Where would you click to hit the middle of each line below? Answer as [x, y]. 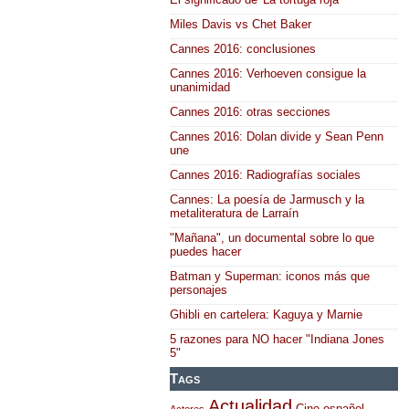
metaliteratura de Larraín [234, 213]
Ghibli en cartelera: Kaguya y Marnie [266, 314]
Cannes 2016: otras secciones [250, 111]
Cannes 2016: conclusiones [243, 48]
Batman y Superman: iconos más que [270, 276]
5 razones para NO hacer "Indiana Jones [277, 339]
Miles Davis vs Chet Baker [241, 24]
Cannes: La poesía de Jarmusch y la [267, 199]
